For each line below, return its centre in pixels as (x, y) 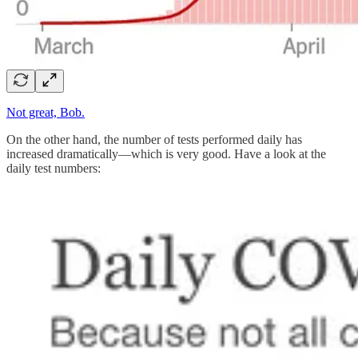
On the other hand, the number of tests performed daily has (154, 139)
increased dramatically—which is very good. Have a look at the (166, 153)
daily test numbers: (54, 168)
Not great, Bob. (46, 112)
